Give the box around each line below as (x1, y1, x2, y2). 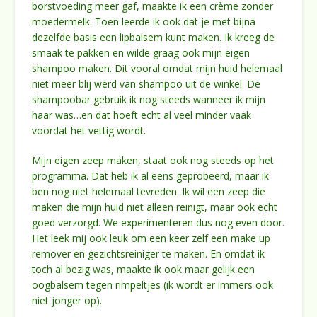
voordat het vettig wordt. (32, 124, 146, 138)
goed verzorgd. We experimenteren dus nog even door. (32, 216, 284, 230)
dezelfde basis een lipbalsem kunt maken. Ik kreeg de (32, 30, 275, 45)
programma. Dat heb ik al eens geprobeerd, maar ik (32, 169, 269, 183)
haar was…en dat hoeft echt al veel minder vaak (32, 108, 251, 122)
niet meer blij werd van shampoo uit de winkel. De (32, 77, 260, 91)
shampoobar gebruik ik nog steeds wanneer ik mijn (32, 93, 265, 107)
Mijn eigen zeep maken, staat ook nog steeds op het (32, 154, 274, 168)
